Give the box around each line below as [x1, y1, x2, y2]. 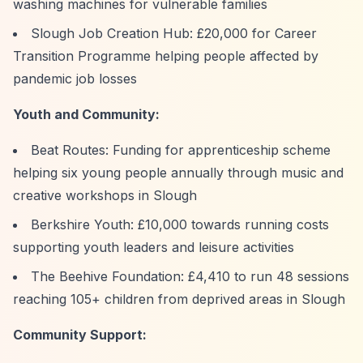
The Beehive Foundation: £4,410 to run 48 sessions [31, 268, 349, 284]
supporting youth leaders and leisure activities [13, 239, 294, 255]
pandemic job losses [13, 70, 137, 87]
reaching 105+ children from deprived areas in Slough [13, 291, 345, 307]
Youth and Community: [13, 106, 160, 122]
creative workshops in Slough [13, 187, 197, 203]
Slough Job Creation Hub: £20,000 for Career [31, 25, 317, 41]
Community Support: [13, 327, 147, 343]
